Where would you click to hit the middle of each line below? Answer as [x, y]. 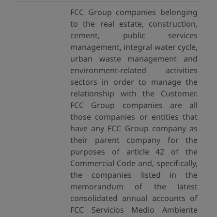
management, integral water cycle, [134, 47]
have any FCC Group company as [134, 128]
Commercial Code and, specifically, [134, 163]
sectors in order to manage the [134, 82]
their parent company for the [134, 140]
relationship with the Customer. [134, 93]
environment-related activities [134, 70]
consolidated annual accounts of [134, 198]
